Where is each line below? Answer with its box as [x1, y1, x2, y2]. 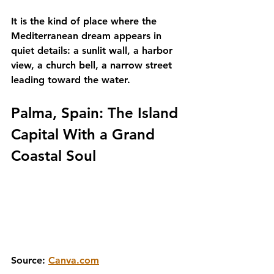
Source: [11, 254, 48, 266]
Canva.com [48, 254, 99, 266]
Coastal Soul [11, 147, 96, 165]
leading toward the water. [11, 74, 130, 86]
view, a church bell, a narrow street [11, 59, 175, 71]
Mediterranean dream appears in [11, 30, 165, 42]
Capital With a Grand [11, 125, 159, 143]
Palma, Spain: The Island [11, 104, 182, 122]
